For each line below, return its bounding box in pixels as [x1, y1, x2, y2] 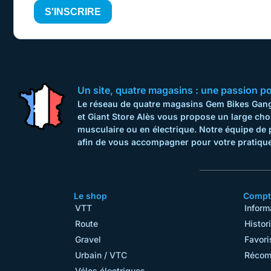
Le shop [74, 190, 107, 201]
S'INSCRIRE [45, 6, 101, 17]
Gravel [75, 233, 101, 244]
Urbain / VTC [75, 249, 127, 260]
